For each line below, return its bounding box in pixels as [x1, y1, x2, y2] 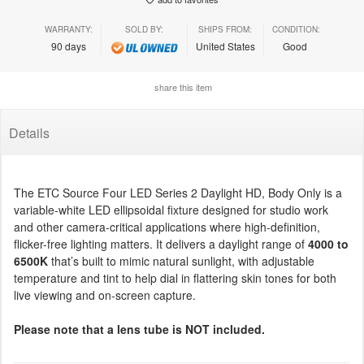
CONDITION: [271, 24, 320, 35]
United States [195, 39, 255, 53]
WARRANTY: [44, 24, 93, 35]
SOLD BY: [124, 24, 163, 35]
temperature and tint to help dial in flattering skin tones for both [14, 270, 336, 286]
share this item [152, 80, 212, 93]
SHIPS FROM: [198, 24, 252, 35]
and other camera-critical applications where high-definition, [14, 219, 320, 235]
